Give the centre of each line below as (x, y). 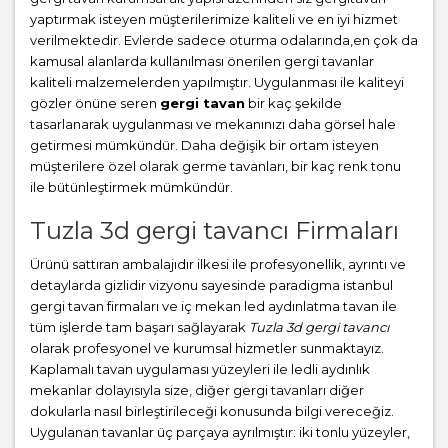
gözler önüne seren (95, 103)
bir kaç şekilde (293, 103)
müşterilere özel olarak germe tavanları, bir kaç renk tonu (215, 166)
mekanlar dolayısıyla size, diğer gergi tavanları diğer (197, 390)
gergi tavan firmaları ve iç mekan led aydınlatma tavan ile (213, 306)
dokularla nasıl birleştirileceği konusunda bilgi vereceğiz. (212, 411)
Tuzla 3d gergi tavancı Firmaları (214, 231)
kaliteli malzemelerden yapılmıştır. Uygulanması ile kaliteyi (217, 82)
